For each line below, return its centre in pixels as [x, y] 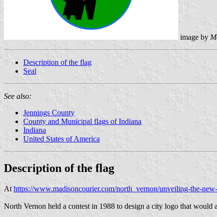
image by [194, 37]
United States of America [62, 139]
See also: [18, 96]
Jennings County [49, 112]
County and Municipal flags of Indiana [82, 121]
